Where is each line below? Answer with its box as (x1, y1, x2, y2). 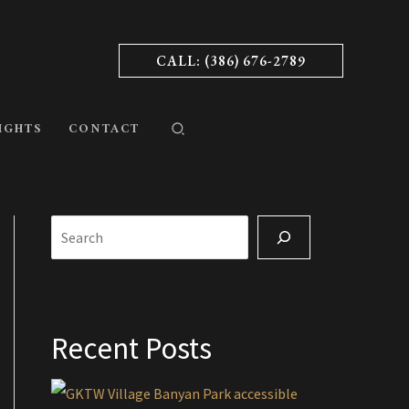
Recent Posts (51, 330, 212, 368)
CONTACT (68, 118, 140, 141)
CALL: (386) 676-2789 (156, 51, 306, 69)
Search (50, 220, 92, 238)
